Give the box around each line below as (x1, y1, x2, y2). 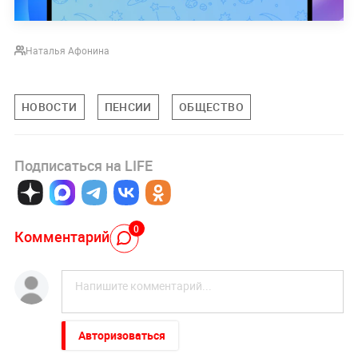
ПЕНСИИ (104, 99, 152, 115)
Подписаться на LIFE (14, 155, 153, 175)
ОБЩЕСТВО (178, 99, 244, 115)
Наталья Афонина (25, 44, 109, 58)
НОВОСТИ (21, 99, 78, 115)
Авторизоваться (78, 327, 165, 343)
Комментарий (14, 227, 109, 247)
